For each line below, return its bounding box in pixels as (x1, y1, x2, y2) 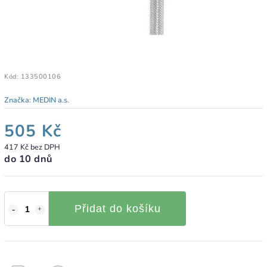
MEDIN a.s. (33, 94, 69, 105)
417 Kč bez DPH (4, 141, 60, 152)
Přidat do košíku (74, 202, 161, 215)
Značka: (4, 94, 33, 105)
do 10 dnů (4, 151, 52, 166)
